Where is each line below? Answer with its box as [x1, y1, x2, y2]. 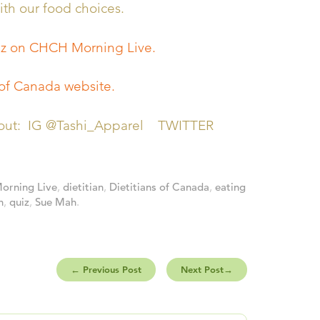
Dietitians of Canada [109, 180, 209, 194]
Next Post [181, 264, 224, 275]
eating [215, 180, 246, 194]
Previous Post [80, 264, 141, 275]
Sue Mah [35, 195, 76, 209]
